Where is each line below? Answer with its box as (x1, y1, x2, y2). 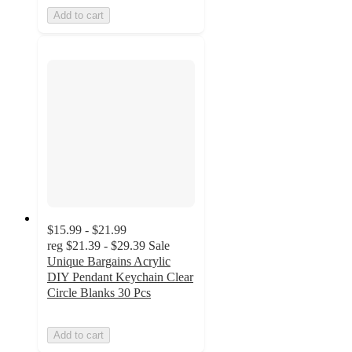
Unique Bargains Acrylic (47, 255, 170, 268)
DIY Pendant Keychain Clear (47, 270, 193, 284)
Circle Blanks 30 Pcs (47, 286, 151, 299)
